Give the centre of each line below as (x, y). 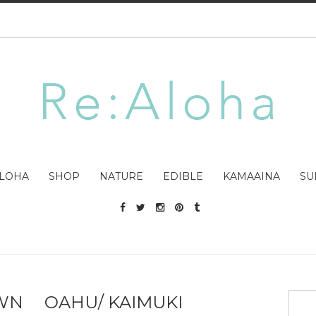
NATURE (122, 176)
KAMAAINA (252, 176)
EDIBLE (183, 176)
